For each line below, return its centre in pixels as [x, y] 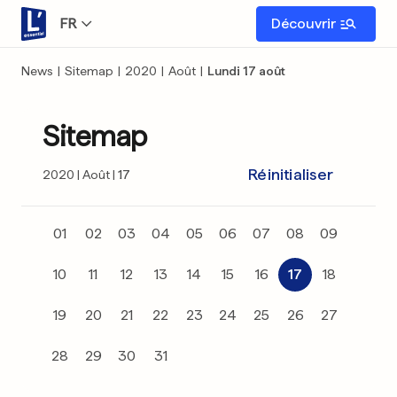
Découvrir [304, 23]
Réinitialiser [291, 174]
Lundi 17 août [246, 71]
